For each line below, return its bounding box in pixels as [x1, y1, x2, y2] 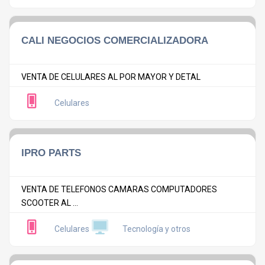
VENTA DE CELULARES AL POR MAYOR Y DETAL [21, 72, 201, 82]
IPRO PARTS [21, 146, 81, 159]
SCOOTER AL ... [21, 198, 78, 208]
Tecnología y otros [122, 224, 190, 234]
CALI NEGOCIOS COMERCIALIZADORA [21, 34, 208, 46]
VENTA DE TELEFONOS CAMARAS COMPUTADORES [21, 184, 217, 194]
